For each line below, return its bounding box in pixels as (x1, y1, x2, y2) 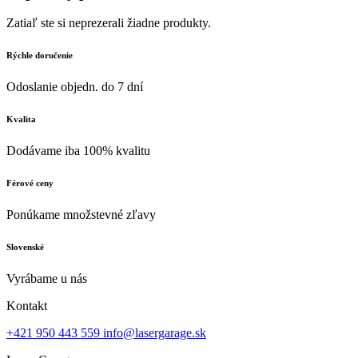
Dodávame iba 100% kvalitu (6, 144, 150, 158)
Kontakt (6, 299, 47, 313)
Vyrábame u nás (6, 272, 87, 286)
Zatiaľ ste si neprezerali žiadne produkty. (6, 16, 211, 30)
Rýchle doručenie (6, 50, 73, 61)
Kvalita (6, 114, 36, 125)
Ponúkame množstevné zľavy (6, 208, 156, 222)
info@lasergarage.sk (103, 326, 206, 340)
